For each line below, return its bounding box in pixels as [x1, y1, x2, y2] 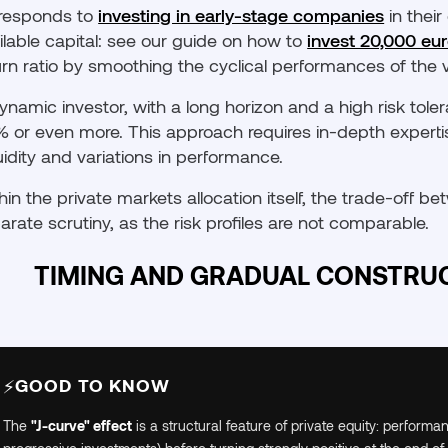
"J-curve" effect [31, 417, 133, 434]
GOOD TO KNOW [15, 374, 171, 396]
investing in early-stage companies [98, 4, 385, 26]
